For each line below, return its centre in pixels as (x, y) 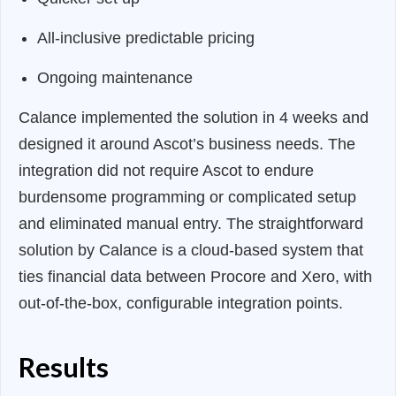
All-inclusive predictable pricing (145, 38)
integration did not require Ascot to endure (166, 171)
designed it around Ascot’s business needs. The (187, 145)
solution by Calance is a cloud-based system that (191, 251)
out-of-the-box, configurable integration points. (181, 304)
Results (64, 367)
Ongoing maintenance (114, 78)
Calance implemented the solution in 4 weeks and (194, 118)
